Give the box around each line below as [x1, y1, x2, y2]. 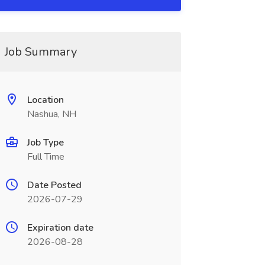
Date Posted [27, 179, 82, 192]
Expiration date [27, 221, 93, 234]
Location [27, 93, 64, 106]
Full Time [27, 150, 64, 163]
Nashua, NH [27, 108, 76, 121]
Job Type [27, 136, 64, 149]
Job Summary [4, 44, 77, 60]
